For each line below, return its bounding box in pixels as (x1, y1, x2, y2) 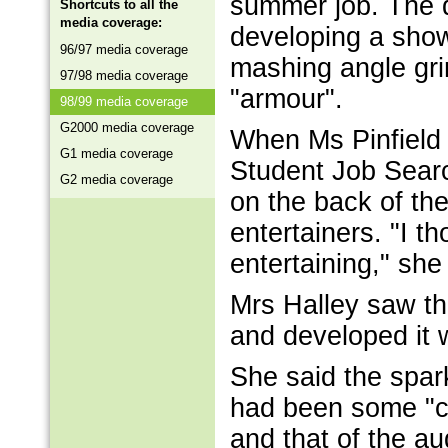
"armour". (230, 84, 343, 114)
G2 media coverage (60, 172, 173, 187)
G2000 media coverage (60, 120, 194, 135)
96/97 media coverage (60, 42, 188, 57)
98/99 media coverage (60, 94, 188, 109)
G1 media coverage (60, 146, 173, 161)
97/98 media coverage (60, 68, 188, 83)
